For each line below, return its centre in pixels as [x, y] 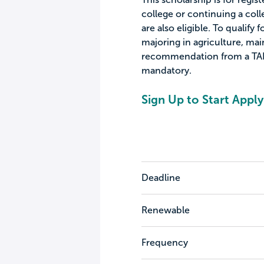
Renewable [165, 210]
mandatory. [166, 70]
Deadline [161, 178]
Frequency [164, 242]
